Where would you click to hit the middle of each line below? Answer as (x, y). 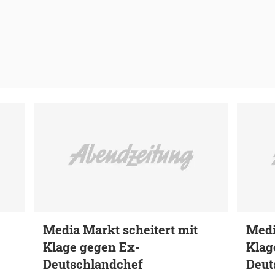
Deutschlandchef (93, 264)
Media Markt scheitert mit (121, 229)
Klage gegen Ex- (92, 246)
